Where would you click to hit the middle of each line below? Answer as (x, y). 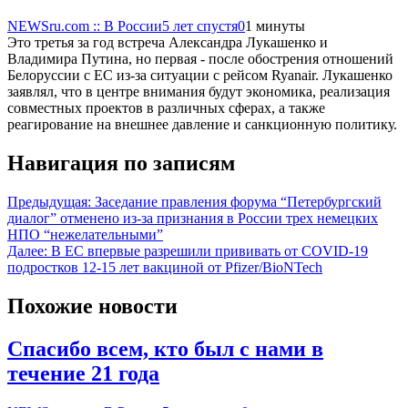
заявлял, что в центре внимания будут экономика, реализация (199, 92)
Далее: (27, 251)
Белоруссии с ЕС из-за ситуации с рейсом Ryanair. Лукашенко (200, 76)
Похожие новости (92, 306)
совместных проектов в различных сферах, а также (166, 108)
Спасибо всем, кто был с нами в (165, 349)
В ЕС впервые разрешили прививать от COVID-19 (209, 251)
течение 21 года (83, 374)
